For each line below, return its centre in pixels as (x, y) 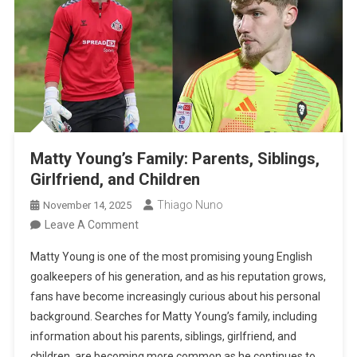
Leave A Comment (92, 225)
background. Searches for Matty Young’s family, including (174, 317)
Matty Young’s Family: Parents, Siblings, (175, 159)
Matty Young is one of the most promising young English (172, 257)
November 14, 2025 (88, 206)
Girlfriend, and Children (116, 180)
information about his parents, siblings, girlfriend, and (164, 337)
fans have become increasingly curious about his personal (176, 297)
